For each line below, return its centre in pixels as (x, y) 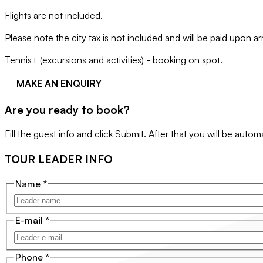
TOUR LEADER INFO (59, 159)
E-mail (30, 220)
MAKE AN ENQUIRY (59, 83)
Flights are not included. (54, 15)
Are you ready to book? (67, 109)
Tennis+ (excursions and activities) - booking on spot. (114, 60)
